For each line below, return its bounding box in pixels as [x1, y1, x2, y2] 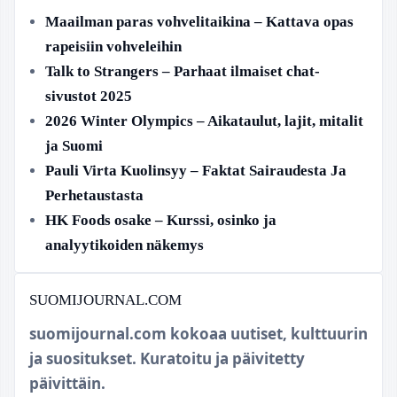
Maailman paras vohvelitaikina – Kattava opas [45, 12, 354, 30]
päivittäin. [29, 372, 105, 393]
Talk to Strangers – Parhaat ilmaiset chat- [45, 62, 320, 80]
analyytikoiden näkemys [45, 236, 204, 253]
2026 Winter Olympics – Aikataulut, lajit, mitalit [45, 112, 363, 129]
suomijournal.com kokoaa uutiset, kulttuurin [29, 323, 368, 344]
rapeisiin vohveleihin [45, 37, 182, 55]
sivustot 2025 [45, 87, 132, 105]
